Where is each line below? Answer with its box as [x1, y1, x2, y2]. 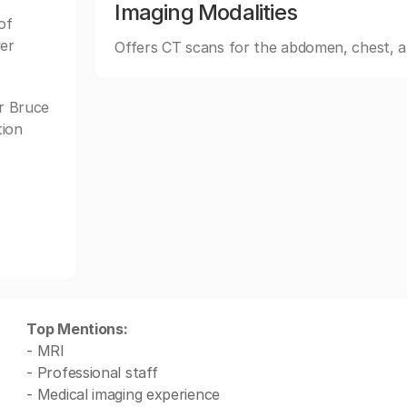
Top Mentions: [26, 320, 128, 338]
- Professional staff [26, 363, 158, 382]
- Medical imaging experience [26, 385, 220, 403]
